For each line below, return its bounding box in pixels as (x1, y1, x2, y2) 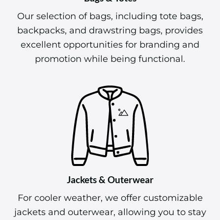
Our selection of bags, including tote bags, (17, 10, 203, 22)
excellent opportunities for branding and (21, 39, 199, 51)
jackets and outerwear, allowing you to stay (14, 206, 206, 218)
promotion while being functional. (35, 53, 185, 65)
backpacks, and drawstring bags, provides (17, 25, 203, 36)
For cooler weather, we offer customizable (17, 192, 203, 203)
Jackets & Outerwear (66, 174, 154, 185)
